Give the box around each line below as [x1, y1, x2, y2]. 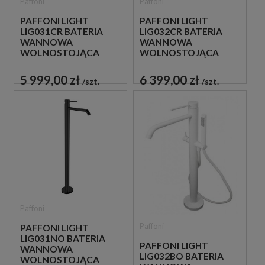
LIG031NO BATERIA [20, 233, 105, 244]
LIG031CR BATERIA [20, 26, 103, 37]
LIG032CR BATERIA [139, 26, 222, 37]
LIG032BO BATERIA [139, 251, 224, 262]
